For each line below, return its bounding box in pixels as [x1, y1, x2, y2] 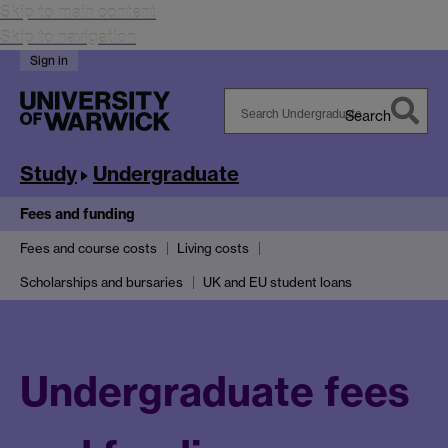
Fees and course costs [20, 240, 157, 257]
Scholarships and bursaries [20, 274, 183, 291]
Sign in [30, 53, 68, 68]
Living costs [177, 240, 249, 257]
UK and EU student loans [203, 274, 352, 291]
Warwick [223, 157, 282, 175]
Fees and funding [20, 204, 135, 223]
